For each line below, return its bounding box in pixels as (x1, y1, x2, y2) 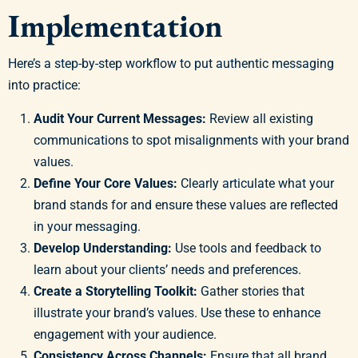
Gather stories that (197, 283, 304, 299)
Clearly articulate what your (177, 175, 334, 191)
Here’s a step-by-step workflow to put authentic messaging (8, 55, 334, 71)
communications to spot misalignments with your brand (34, 132, 349, 148)
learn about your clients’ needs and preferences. (34, 261, 301, 277)
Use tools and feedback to (172, 240, 321, 256)
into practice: (8, 77, 81, 93)
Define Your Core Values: (34, 175, 177, 191)
